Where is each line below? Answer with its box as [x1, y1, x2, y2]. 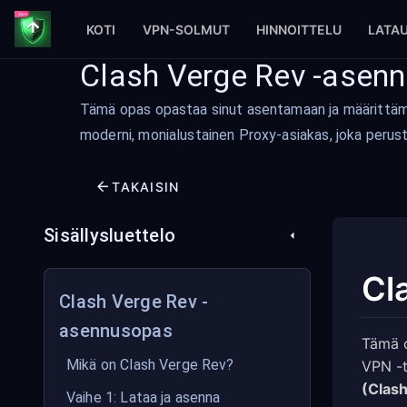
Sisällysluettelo [44, 224, 175, 246]
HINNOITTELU [255, 21, 342, 37]
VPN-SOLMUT [142, 21, 230, 37]
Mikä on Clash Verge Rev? [66, 356, 234, 373]
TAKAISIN [112, 178, 180, 194]
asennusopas [59, 320, 173, 342]
